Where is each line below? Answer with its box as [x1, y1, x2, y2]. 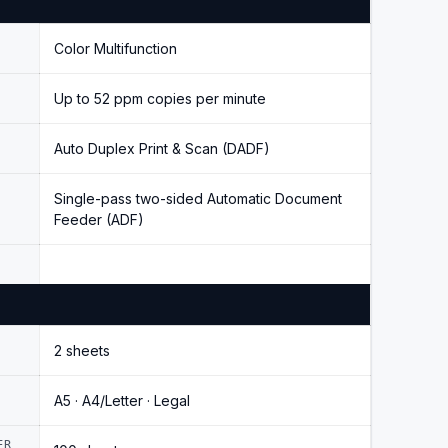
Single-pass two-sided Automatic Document [54, 189, 342, 207]
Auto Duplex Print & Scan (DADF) [54, 139, 270, 157]
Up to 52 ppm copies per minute [54, 89, 266, 107]
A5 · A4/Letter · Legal [54, 391, 190, 409]
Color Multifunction [54, 39, 177, 57]
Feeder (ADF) [54, 210, 144, 228]
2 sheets [54, 341, 110, 359]
